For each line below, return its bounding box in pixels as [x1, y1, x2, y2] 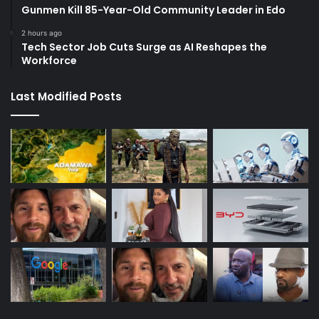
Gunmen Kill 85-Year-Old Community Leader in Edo [21, 3, 286, 18]
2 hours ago [21, 28, 62, 38]
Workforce [21, 53, 77, 68]
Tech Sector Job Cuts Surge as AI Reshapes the [21, 40, 267, 55]
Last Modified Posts [11, 89, 122, 105]
